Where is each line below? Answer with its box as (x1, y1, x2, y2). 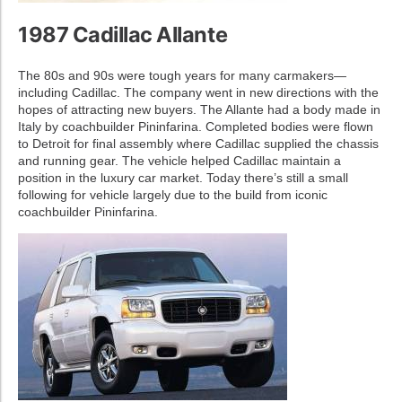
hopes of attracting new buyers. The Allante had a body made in (18, 101, 380, 117)
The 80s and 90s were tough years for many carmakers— (18, 67, 346, 83)
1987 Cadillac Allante (18, 21, 228, 48)
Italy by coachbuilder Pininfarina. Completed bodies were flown (18, 118, 373, 134)
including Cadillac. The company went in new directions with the (18, 84, 379, 100)
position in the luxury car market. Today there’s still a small (18, 170, 348, 185)
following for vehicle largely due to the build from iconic (18, 187, 328, 202)
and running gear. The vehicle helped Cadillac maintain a (18, 153, 341, 168)
